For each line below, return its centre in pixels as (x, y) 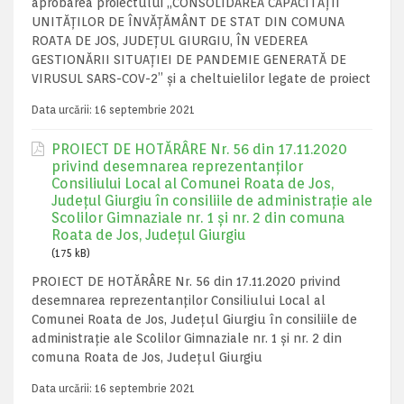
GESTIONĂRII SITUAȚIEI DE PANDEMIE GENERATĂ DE (189, 60)
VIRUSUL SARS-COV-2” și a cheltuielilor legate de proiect (201, 78)
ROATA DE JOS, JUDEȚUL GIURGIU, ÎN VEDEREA (170, 41)
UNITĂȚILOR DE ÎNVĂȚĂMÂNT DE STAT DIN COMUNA (188, 22)
